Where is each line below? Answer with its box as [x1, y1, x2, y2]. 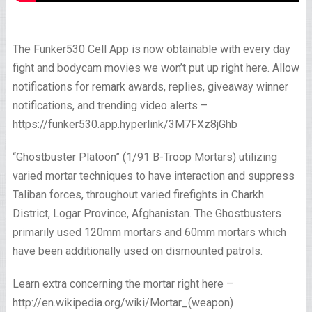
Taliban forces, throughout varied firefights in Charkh [12, 188, 264, 202]
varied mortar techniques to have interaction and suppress [12, 169, 295, 183]
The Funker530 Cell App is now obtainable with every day [12, 42, 290, 56]
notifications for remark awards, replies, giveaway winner [12, 80, 288, 94]
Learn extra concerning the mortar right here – [12, 277, 233, 291]
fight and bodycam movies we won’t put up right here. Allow [12, 61, 299, 75]
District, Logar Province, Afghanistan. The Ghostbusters [12, 207, 281, 221]
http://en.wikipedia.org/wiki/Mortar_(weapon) [12, 296, 233, 310]
